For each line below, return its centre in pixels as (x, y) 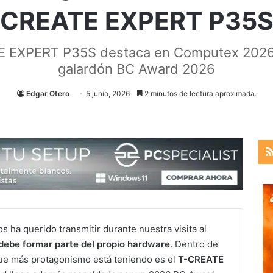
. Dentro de (194, 244)
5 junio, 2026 (108, 94)
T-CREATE (201, 259)
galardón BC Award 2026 (136, 69)
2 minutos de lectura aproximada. (199, 94)
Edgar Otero (48, 94)
